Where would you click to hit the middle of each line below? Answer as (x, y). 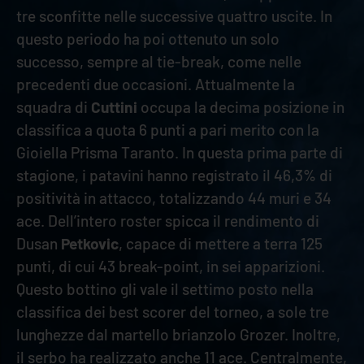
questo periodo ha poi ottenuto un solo (148, 39)
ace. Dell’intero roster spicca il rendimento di (168, 221)
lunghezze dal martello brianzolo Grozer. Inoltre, (178, 334)
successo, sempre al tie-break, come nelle (159, 61)
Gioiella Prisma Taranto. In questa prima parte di (180, 152)
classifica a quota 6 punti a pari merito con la (168, 130)
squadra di (54, 107)
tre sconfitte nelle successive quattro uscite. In (174, 16)
